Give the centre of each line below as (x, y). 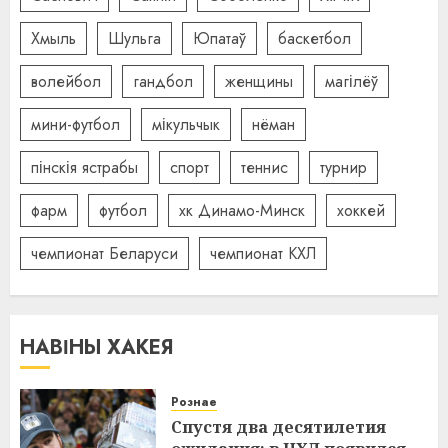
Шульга (134, 38)
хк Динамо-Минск (242, 210)
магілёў (351, 81)
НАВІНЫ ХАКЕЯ (97, 348)
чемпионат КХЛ (263, 253)
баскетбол (314, 38)
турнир (343, 167)
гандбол (163, 81)
